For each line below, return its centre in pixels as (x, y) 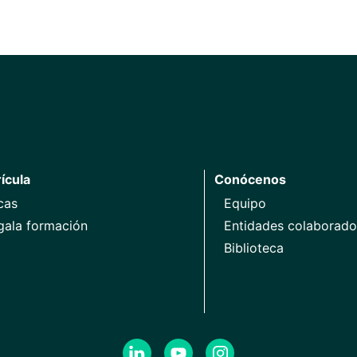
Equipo (245, 203)
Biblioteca (254, 247)
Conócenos (250, 179)
